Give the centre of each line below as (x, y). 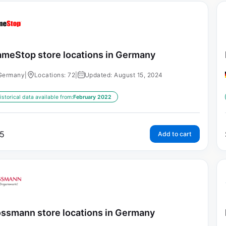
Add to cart (175, 134)
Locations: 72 (55, 75)
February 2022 (92, 97)
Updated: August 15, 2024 (124, 75)
